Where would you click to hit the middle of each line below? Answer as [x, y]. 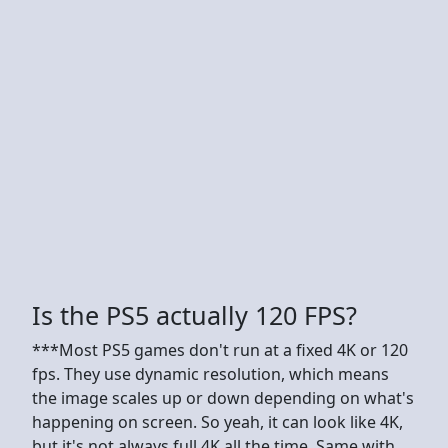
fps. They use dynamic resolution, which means [210, 373]
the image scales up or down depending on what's [223, 397]
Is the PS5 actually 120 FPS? [194, 314]
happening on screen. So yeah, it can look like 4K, [217, 421]
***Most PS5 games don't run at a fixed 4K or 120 [220, 349]
